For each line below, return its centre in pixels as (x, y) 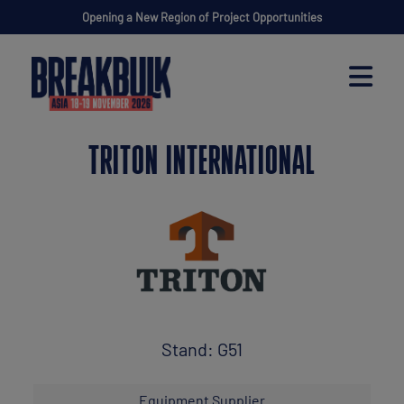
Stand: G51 (202, 349)
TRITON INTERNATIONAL (202, 164)
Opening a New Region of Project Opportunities (202, 17)
